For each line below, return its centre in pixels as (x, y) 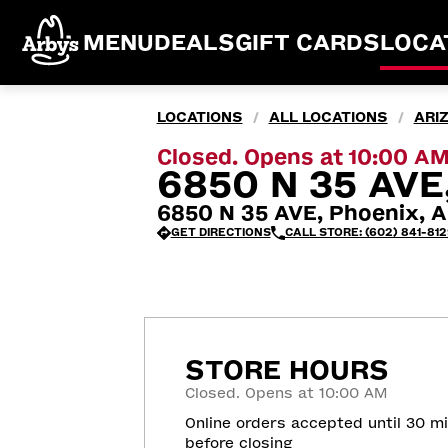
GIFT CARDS (307, 42)
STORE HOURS (287, 370)
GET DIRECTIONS (220, 232)
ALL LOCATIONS (328, 117)
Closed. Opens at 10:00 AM (286, 393)
